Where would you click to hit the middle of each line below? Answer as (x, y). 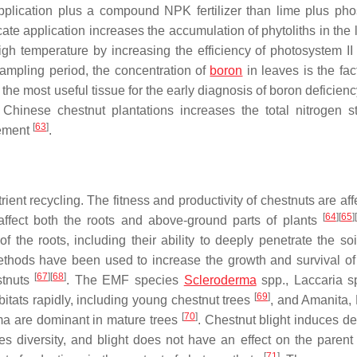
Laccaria (318, 280)
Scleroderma (220, 280)
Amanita (325, 300)
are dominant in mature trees (96, 320)
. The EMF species (125, 280)
